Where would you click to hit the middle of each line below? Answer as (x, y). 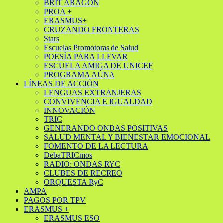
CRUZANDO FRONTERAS (92, 30)
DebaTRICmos (68, 155)
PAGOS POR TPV (55, 200)
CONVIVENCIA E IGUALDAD (98, 101)
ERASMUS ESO (72, 218)
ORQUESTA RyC (73, 182)
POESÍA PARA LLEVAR (86, 56)
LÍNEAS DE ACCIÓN (61, 83)
